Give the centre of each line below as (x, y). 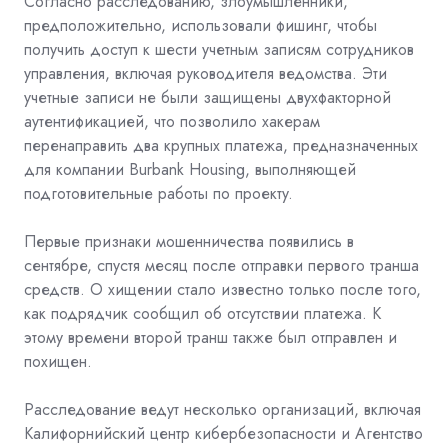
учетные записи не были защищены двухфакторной (207, 97)
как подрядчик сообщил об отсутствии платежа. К (202, 313)
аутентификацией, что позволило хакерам (172, 121)
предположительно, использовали (147, 25)
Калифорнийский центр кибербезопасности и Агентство (223, 433)
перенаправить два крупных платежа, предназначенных (221, 145)
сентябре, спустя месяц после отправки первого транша (221, 265)
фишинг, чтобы (326, 25)
